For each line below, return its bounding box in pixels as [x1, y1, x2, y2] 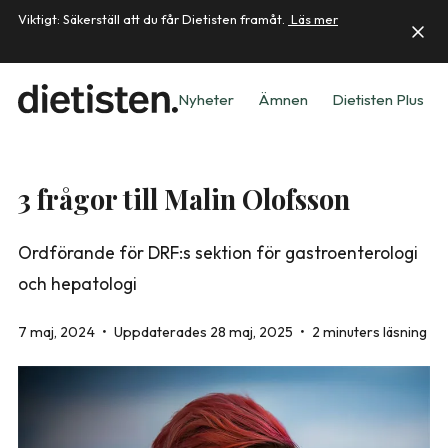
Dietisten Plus [332, 89, 424, 109]
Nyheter [178, 89, 234, 109]
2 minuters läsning [312, 323, 427, 341]
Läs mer [288, 11, 338, 27]
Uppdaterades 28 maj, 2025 [114, 323, 296, 341]
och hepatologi [18, 273, 137, 294]
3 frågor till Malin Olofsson [18, 180, 350, 217]
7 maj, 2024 [18, 323, 98, 341]
